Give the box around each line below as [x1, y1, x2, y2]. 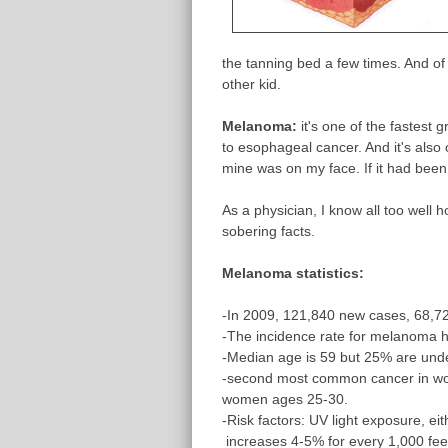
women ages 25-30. [222, 391, 348, 407]
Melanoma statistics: [222, 265, 364, 281]
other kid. [222, 76, 281, 92]
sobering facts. [222, 223, 315, 239]
